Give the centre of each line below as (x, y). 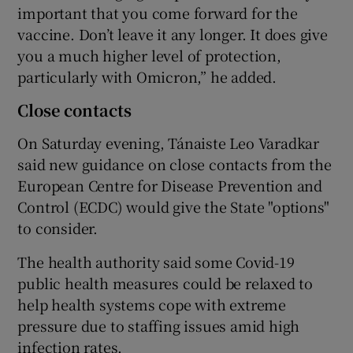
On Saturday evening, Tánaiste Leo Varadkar (169, 142)
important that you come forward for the (158, 12)
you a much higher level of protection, (149, 55)
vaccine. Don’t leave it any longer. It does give (173, 33)
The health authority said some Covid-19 (156, 261)
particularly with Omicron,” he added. (147, 76)
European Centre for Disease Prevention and (170, 185)
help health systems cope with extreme (152, 304)
